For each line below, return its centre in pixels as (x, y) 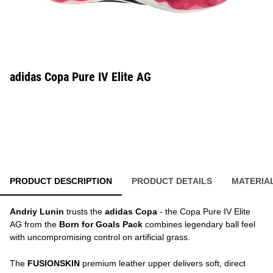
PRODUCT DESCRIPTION (61, 181)
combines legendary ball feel (199, 224)
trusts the (84, 211)
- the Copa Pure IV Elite (204, 211)
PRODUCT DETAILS (172, 181)
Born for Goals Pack (101, 224)
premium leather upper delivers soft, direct (163, 263)
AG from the (34, 224)
